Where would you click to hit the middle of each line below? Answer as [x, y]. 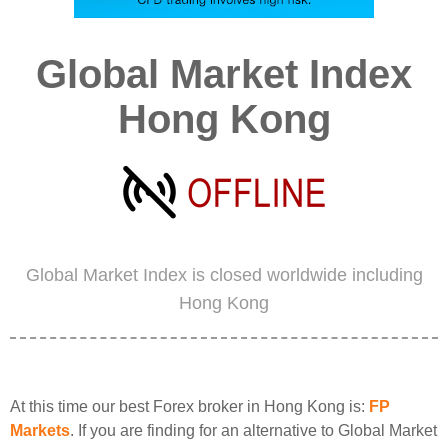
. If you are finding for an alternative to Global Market [253, 430]
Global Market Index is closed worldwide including [224, 275]
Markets [40, 430]
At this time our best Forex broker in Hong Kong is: [189, 406]
